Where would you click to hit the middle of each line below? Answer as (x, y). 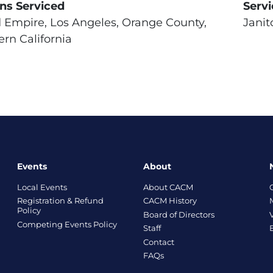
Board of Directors (179, 214)
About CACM (168, 187)
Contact (158, 242)
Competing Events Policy (67, 224)
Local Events (42, 187)
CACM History (170, 201)
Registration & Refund (60, 201)
